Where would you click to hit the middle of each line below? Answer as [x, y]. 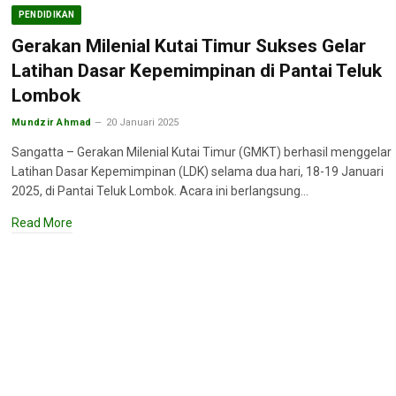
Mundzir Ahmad [51, 122]
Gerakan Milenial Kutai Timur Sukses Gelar [188, 46]
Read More [42, 223]
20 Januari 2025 [143, 122]
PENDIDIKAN [46, 15]
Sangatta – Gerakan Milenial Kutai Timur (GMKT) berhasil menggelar [201, 152]
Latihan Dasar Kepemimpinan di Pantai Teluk [196, 71]
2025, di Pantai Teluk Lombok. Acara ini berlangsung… [160, 191]
